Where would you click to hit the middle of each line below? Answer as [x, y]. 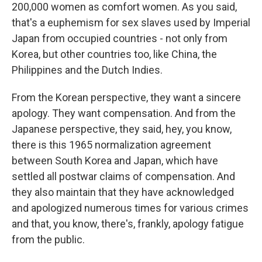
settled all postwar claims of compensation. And [123, 176]
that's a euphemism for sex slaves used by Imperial [131, 23]
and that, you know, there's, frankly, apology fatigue [128, 224]
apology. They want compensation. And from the [124, 113]
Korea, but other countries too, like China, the [114, 54]
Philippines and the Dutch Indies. [87, 70]
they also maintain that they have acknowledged [123, 192]
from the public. [48, 239]
